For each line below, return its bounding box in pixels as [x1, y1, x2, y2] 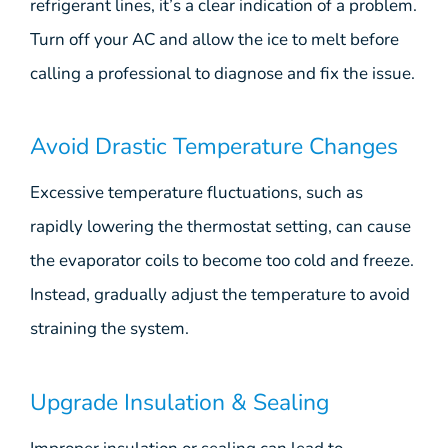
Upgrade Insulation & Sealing [30, 386, 329, 418]
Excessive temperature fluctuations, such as [30, 181, 363, 205]
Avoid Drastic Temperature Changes [30, 131, 398, 163]
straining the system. [30, 317, 189, 341]
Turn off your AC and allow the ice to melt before [30, 27, 399, 51]
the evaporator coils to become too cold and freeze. [30, 249, 414, 273]
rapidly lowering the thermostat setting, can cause [30, 215, 411, 239]
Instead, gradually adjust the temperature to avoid [30, 283, 410, 307]
